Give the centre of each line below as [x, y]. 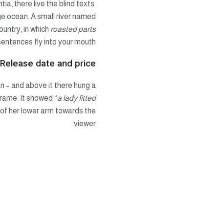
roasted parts [73, 29]
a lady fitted [77, 98]
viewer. [85, 124]
